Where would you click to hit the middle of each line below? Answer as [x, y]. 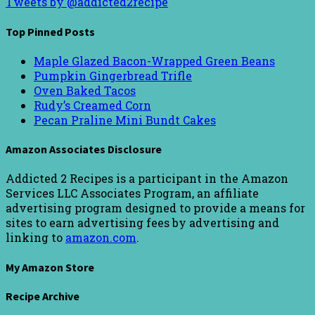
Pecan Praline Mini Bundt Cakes [125, 120]
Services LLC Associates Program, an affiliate [132, 193]
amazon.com [101, 238]
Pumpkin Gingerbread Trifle [113, 75]
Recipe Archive [43, 296]
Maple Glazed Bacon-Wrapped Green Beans [154, 60]
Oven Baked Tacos [85, 90]
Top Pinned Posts [50, 31]
